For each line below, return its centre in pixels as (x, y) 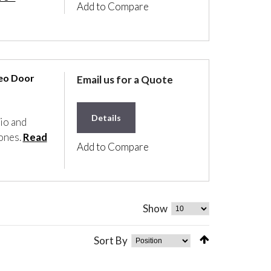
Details (106, 118)
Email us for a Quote (125, 80)
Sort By (111, 241)
